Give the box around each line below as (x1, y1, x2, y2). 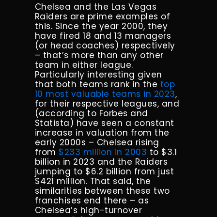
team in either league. (34, 59, 133, 71)
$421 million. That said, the (34, 175, 151, 187)
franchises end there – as (34, 195, 149, 207)
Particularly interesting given (34, 69, 162, 81)
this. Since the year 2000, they (34, 20, 168, 32)
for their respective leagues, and (34, 98, 180, 110)
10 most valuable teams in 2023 (34, 88, 175, 100)
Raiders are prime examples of (34, 11, 170, 23)
